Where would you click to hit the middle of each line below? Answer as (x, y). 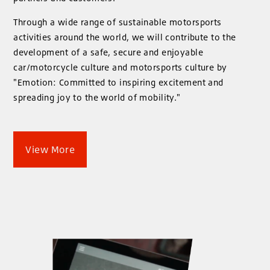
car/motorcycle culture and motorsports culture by (120, 67)
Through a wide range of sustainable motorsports (118, 22)
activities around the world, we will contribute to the (125, 37)
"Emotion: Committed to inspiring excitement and (118, 82)
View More (50, 149)
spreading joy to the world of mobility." (97, 97)
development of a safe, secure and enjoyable (108, 52)
